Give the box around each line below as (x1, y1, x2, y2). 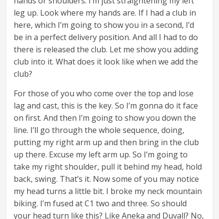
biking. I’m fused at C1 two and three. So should (14, 198, 187, 209)
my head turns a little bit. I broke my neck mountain (14, 186, 202, 197)
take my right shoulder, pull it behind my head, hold (14, 161, 202, 173)
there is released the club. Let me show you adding (14, 44, 199, 55)
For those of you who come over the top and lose (14, 88, 194, 99)
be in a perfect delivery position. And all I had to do (14, 32, 198, 43)
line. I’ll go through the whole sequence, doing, (14, 125, 185, 136)
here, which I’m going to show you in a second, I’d (14, 20, 195, 31)
